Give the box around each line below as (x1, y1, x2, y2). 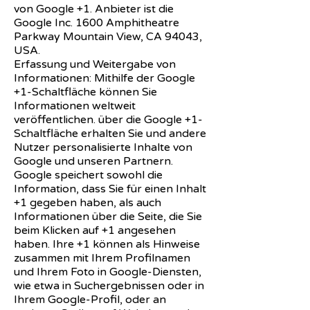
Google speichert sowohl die (14, 167, 163, 182)
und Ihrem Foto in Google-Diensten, (14, 264, 201, 279)
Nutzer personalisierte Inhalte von (14, 140, 192, 154)
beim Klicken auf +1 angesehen (14, 223, 176, 237)
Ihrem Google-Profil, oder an (14, 292, 166, 307)
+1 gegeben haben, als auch (14, 195, 161, 210)
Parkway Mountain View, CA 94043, (14, 29, 205, 44)
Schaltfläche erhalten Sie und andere (14, 126, 206, 140)
